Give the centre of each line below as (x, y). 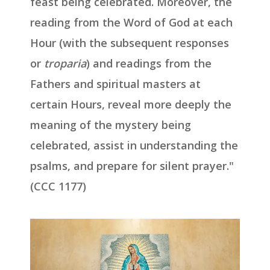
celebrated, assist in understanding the (134, 146)
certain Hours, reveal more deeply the (131, 105)
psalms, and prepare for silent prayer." (132, 166)
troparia (65, 64)
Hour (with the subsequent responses (130, 43)
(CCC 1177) (58, 187)
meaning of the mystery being (111, 125)
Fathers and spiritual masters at (115, 84)
